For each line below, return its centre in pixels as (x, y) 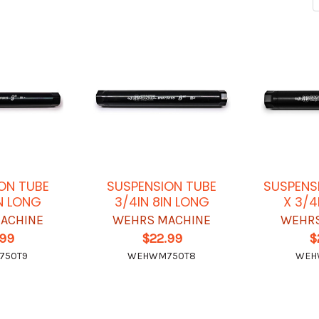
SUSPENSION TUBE (162, 187)
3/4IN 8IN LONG (162, 202)
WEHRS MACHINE (162, 220)
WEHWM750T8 (162, 256)
